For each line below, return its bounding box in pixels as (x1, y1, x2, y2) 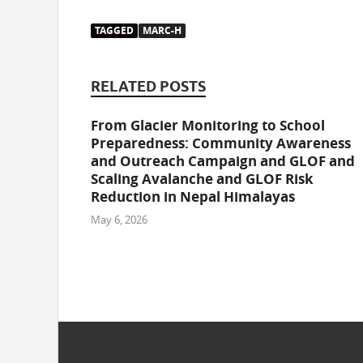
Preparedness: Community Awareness (91, 133, 351, 152)
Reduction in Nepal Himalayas (91, 186, 295, 206)
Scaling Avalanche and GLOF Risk (91, 169, 314, 188)
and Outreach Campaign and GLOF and (91, 151, 355, 170)
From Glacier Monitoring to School (91, 115, 325, 135)
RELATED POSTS (91, 77, 206, 95)
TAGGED (95, 23, 134, 37)
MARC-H (143, 23, 181, 37)
